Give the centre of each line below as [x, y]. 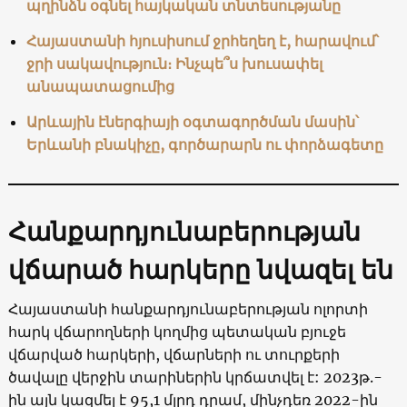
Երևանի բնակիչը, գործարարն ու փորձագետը [204, 144]
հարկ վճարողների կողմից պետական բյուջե [177, 331]
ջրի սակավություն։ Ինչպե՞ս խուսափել [174, 63]
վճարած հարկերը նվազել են [200, 269]
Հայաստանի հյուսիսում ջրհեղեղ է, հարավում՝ [202, 40]
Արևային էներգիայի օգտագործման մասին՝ [192, 121]
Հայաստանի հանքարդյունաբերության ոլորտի [188, 308]
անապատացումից [100, 86]
